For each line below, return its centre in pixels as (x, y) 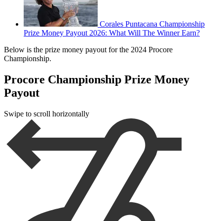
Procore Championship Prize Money (97, 79)
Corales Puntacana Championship (152, 24)
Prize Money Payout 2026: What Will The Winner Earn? (112, 33)
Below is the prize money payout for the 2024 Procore (88, 50)
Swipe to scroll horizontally (47, 113)
